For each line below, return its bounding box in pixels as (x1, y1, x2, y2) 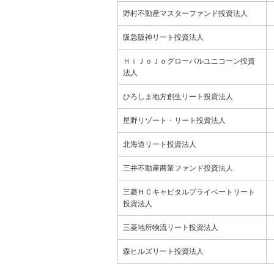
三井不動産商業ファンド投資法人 (123, 164, 233, 172)
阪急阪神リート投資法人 (123, 33, 204, 42)
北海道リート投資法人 (123, 140, 196, 149)
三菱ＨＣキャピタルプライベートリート (123, 188, 255, 196)
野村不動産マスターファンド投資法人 (123, 9, 248, 18)
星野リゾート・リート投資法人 (123, 116, 226, 125)
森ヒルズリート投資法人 (123, 247, 204, 256)
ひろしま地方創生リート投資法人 (123, 92, 233, 101)
